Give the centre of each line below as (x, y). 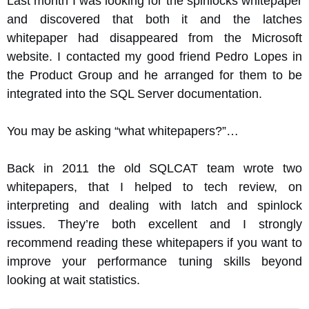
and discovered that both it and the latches (154, 19)
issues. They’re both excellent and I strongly (154, 224)
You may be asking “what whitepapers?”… (123, 131)
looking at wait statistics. (73, 280)
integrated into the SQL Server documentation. (134, 94)
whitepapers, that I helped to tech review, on (154, 187)
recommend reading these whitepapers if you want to (154, 243)
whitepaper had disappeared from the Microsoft (154, 38)
